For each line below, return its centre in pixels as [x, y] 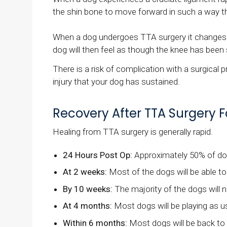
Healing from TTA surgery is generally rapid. [133, 132]
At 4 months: [88, 206]
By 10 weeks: [88, 189]
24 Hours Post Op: [98, 155]
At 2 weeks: [85, 172]
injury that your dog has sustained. [116, 82]
